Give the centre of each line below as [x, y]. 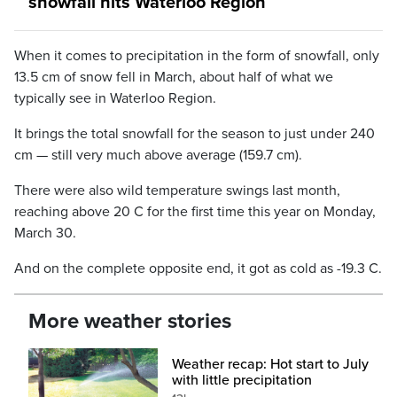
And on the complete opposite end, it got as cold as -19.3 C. [198, 269]
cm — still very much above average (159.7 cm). [158, 156]
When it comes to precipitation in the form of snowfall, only [197, 56]
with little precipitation [241, 381]
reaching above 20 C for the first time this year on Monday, [195, 212]
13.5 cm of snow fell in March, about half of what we [174, 78]
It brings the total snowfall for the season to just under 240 [195, 134]
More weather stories [130, 322]
